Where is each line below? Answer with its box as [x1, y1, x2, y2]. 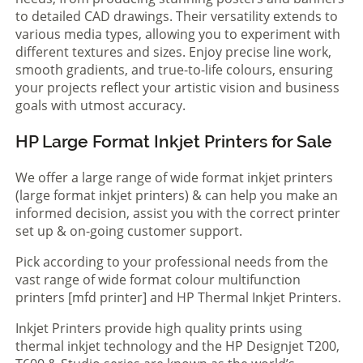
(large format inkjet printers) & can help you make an [15, 186, 338, 204]
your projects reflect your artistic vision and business [15, 78, 340, 96]
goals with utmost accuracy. [15, 96, 186, 114]
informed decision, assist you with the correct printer [15, 203, 340, 222]
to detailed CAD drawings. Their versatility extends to [15, 6, 338, 25]
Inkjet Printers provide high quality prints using [15, 318, 302, 337]
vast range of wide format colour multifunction [15, 270, 301, 288]
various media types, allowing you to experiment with [15, 24, 340, 43]
